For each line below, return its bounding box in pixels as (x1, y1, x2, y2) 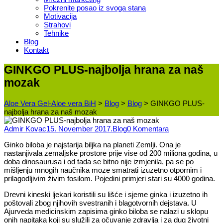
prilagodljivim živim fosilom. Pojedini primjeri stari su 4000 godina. (4, 174, 215, 183)
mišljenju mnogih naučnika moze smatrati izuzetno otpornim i (4, 165, 202, 174)
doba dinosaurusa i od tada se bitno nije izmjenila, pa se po (4, 157, 194, 166)
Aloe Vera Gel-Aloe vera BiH (4, 99, 96, 108)
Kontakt (24, 46, 49, 55)
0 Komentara (127, 124, 169, 133)
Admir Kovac (4, 124, 46, 133)
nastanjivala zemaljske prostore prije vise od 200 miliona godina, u (4, 148, 218, 157)
